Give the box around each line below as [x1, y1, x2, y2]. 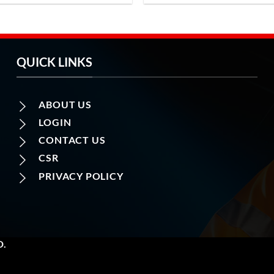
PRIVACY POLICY [39, 169, 124, 182]
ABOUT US [39, 98, 92, 110]
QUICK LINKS [17, 54, 93, 70]
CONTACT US [39, 134, 106, 146]
